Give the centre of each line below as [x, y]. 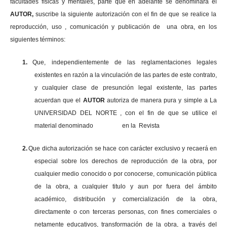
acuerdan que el [59, 101]
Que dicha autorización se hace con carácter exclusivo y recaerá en [123, 149]
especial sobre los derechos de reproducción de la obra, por [126, 161]
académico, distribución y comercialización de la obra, [126, 199]
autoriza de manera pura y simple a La [162, 101]
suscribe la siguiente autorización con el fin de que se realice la [125, 14]
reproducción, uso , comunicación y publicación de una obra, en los [113, 27]
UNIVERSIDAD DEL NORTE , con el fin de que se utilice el [126, 113]
